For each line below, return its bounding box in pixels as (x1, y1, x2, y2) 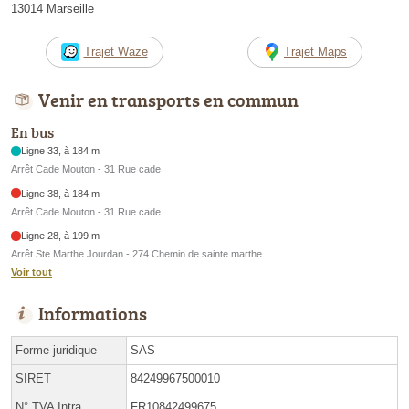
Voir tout (11, 267, 52, 278)
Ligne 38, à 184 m (21, 187, 100, 199)
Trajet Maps (284, 44, 347, 58)
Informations (38, 300, 147, 327)
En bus (11, 122, 54, 143)
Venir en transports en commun (38, 86, 299, 112)
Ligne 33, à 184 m (21, 145, 100, 157)
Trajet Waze (83, 44, 148, 58)
